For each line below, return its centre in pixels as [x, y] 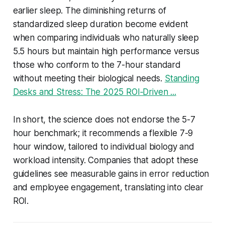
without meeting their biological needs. [89, 78]
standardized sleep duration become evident [100, 24]
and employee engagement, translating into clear [108, 187]
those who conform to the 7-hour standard [97, 65]
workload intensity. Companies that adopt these [105, 160]
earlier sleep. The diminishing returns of [89, 10]
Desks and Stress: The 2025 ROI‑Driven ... [94, 92]
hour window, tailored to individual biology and [103, 146]
